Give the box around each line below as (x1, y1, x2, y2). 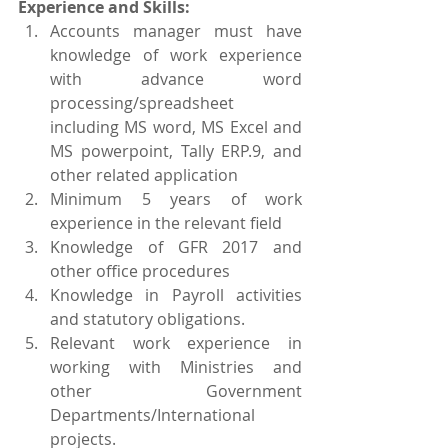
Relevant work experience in (50, 332, 302, 354)
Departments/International (50, 404, 255, 426)
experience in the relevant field (50, 212, 282, 234)
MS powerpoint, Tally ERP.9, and (50, 140, 302, 162)
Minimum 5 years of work (50, 188, 302, 210)
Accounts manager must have (50, 20, 302, 42)
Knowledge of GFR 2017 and (50, 236, 302, 258)
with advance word (50, 68, 302, 90)
